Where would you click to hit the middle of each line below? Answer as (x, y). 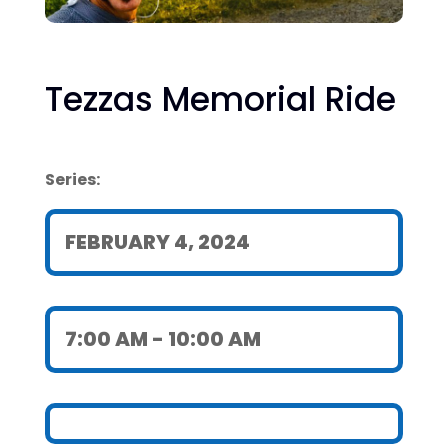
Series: (72, 179)
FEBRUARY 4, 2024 (157, 241)
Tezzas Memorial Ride (220, 99)
